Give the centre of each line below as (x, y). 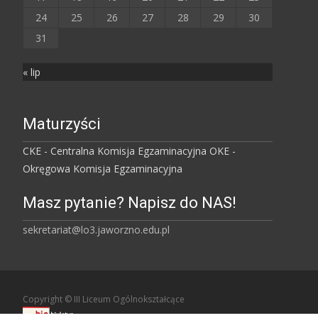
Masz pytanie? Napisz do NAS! (130, 203)
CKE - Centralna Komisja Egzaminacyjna (115, 151)
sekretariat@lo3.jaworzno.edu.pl (96, 230)
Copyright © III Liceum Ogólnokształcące (104, 300)
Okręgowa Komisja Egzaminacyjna (103, 169)
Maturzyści (62, 124)
